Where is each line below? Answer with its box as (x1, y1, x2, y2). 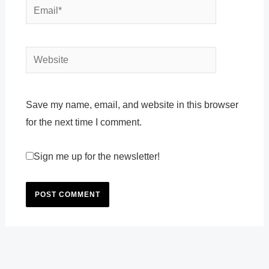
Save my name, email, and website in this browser (25, 100, 238, 110)
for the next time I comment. (25, 117, 142, 128)
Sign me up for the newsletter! (33, 151, 160, 162)
